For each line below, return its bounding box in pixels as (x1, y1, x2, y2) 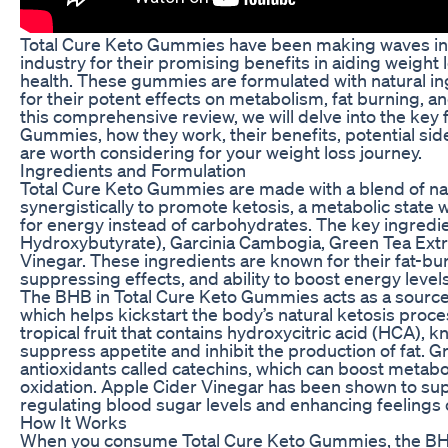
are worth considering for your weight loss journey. (20, 140, 422, 163)
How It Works (20, 410, 127, 433)
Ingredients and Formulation (20, 158, 246, 181)
